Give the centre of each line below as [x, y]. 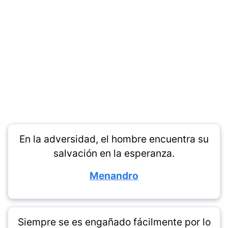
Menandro [114, 176]
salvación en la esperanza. [114, 153]
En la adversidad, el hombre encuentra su [114, 139]
